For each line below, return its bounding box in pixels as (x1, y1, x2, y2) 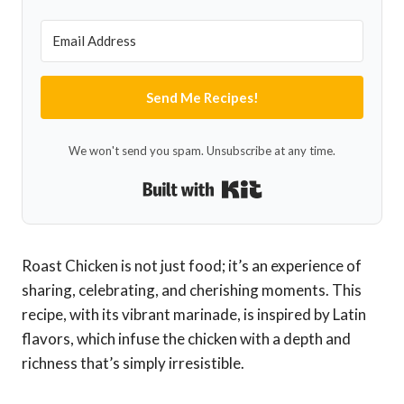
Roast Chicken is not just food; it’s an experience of (22, 256, 362, 276)
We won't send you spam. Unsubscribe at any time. (69, 143, 335, 159)
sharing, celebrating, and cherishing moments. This (22, 280, 362, 300)
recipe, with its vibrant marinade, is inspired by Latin (22, 305, 366, 325)
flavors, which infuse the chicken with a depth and (22, 329, 351, 349)
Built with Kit (262, 176, 350, 196)
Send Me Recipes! (145, 89, 259, 106)
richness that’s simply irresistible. (22, 353, 244, 373)
